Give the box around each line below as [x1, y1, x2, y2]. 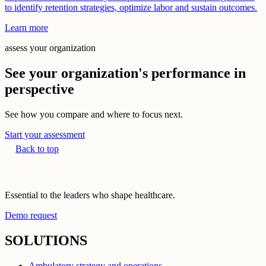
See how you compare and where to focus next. [5, 109, 183, 119]
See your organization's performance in [5, 65, 246, 81]
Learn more [5, 23, 48, 33]
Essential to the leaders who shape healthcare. [5, 190, 175, 200]
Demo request [5, 210, 57, 220]
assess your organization [5, 43, 96, 53]
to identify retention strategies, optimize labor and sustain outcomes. [5, 2, 257, 13]
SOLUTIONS [5, 232, 87, 248]
